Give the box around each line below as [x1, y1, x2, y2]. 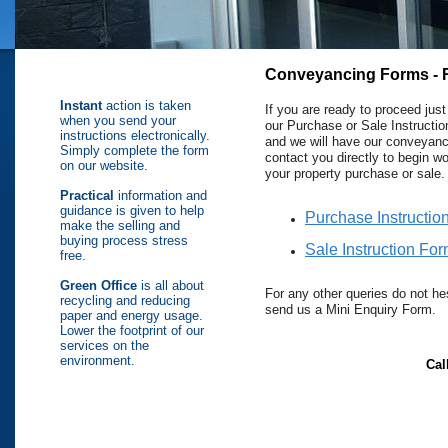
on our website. [60, 158, 148, 173]
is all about [137, 278, 204, 293]
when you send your [60, 113, 176, 128]
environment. [60, 353, 135, 368]
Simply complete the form [60, 143, 209, 158]
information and [114, 188, 207, 203]
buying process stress [60, 233, 188, 248]
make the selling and [60, 218, 180, 233]
